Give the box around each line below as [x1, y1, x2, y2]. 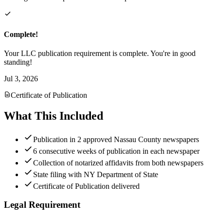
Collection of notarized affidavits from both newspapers [33, 158, 203, 167]
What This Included [4, 109, 103, 122]
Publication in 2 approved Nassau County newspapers [33, 135, 199, 144]
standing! [4, 57, 32, 66]
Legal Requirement [4, 200, 80, 210]
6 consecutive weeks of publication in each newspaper [33, 146, 200, 155]
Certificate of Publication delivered [33, 182, 140, 190]
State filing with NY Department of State [33, 170, 158, 179]
